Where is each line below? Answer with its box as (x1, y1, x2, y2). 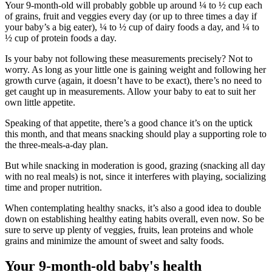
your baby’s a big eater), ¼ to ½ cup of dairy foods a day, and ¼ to (5, 21, 259, 32)
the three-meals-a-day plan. (5, 139, 108, 150)
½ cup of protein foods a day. (5, 32, 117, 43)
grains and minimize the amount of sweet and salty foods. (5, 235, 224, 246)
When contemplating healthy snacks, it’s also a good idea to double (5, 202, 261, 213)
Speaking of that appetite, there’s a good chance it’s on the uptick (5, 117, 253, 128)
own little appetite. (5, 97, 75, 107)
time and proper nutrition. (5, 182, 102, 192)
